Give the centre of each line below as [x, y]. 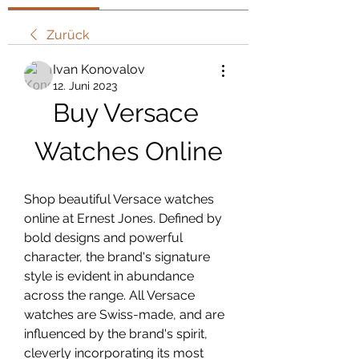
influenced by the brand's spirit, [116, 334]
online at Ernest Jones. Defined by [123, 218]
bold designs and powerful [103, 238]
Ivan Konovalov [99, 69]
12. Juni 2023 [85, 86]
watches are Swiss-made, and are [124, 315]
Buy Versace [125, 113]
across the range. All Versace [109, 295]
